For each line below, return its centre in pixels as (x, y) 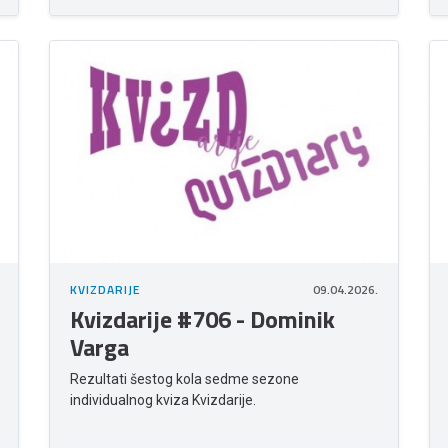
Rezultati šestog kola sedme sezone (184, 379)
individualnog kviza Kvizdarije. (163, 400)
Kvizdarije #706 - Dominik (202, 319)
